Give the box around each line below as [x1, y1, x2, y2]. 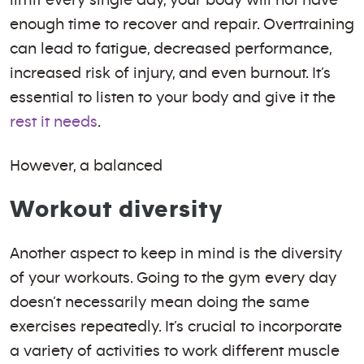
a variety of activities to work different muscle [10, 343, 340, 359]
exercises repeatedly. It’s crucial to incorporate [10, 318, 342, 335]
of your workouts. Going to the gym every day [10, 270, 336, 286]
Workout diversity [10, 197, 223, 222]
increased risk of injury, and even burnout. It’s [10, 65, 331, 81]
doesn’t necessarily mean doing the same [10, 294, 310, 310]
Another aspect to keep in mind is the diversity [10, 245, 342, 262]
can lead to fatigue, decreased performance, [10, 41, 331, 57]
